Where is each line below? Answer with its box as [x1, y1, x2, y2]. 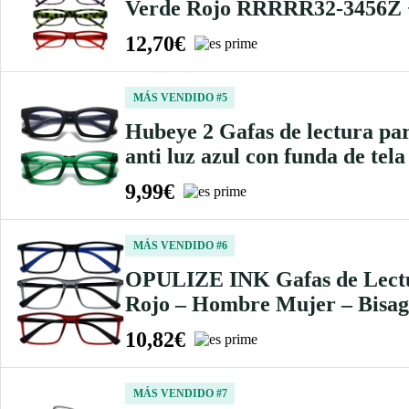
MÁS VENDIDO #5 [132, 90, 227, 104]
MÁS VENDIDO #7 [132, 386, 227, 400]
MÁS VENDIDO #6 [132, 238, 227, 252]
